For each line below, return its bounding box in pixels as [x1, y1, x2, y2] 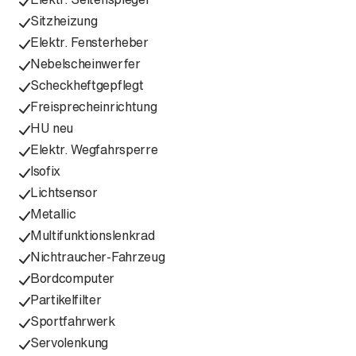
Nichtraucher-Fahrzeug [30, 247, 165, 266]
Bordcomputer [30, 269, 115, 288]
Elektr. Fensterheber [30, 33, 149, 52]
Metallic [30, 204, 76, 223]
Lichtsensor [30, 183, 98, 202]
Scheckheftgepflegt [30, 75, 144, 95]
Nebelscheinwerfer [30, 54, 141, 73]
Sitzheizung [30, 11, 98, 30]
